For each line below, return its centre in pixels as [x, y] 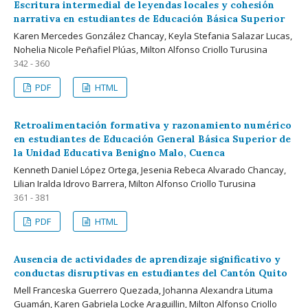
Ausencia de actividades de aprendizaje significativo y [147, 259]
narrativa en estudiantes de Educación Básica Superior [149, 18]
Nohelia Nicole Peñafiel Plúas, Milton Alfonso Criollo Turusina [141, 49]
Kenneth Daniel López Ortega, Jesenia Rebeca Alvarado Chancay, [150, 169]
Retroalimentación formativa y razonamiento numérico [153, 125]
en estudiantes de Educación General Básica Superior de [152, 139]
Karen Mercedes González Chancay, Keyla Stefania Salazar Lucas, [153, 35]
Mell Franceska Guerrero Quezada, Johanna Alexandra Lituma [143, 290]
